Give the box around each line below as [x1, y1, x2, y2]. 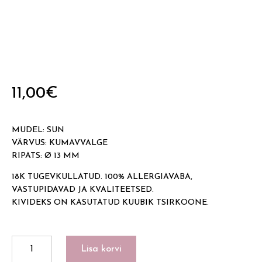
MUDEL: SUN [12, 126, 64, 135]
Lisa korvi [80, 244, 122, 254]
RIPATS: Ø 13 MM [12, 151, 80, 161]
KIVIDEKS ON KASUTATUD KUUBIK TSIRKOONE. [12, 198, 209, 208]
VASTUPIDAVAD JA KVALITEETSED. [12, 185, 154, 195]
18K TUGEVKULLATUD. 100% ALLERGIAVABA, [12, 173, 192, 182]
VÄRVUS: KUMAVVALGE [12, 139, 108, 148]
